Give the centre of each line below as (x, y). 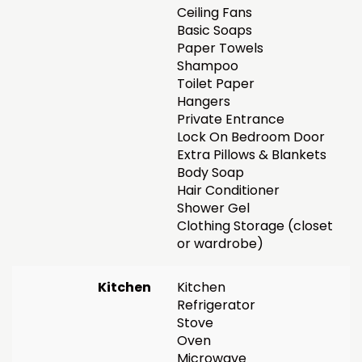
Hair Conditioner (228, 190)
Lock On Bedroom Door (251, 137)
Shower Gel (213, 208)
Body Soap (210, 172)
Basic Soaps (215, 30)
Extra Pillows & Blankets (252, 154)
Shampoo (208, 65)
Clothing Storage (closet (255, 225)
